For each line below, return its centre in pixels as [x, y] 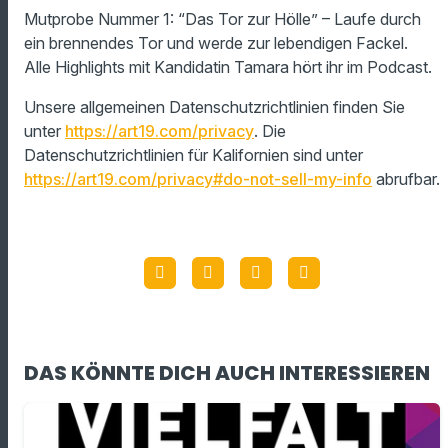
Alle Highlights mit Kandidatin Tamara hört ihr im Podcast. [228, 66]
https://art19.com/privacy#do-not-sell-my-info [198, 178]
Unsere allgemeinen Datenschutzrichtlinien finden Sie [214, 106]
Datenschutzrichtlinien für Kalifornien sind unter [193, 154]
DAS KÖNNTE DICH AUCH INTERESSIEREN [227, 372]
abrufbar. [406, 178]
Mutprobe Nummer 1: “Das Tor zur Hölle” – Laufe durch [222, 18]
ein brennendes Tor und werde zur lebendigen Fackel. [218, 42]
